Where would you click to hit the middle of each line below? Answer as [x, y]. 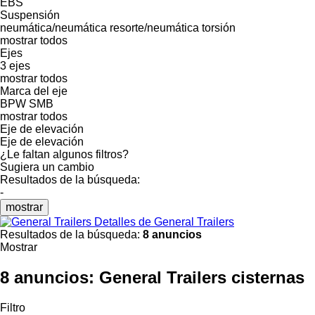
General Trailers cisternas [202, 277]
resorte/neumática [154, 27]
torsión [219, 27]
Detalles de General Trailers [164, 221]
